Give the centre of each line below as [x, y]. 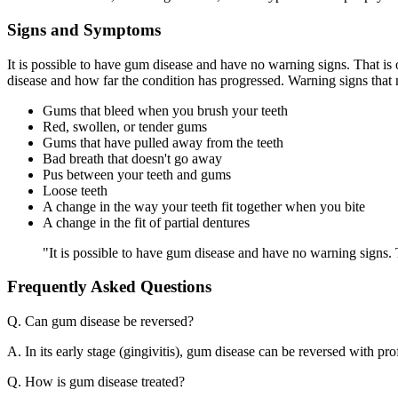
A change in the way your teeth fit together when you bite [204, 206]
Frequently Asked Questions [109, 287]
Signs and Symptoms [84, 29]
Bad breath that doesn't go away [132, 158]
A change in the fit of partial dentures [146, 222]
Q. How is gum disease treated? [96, 381]
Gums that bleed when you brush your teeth [165, 110]
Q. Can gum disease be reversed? [100, 321]
